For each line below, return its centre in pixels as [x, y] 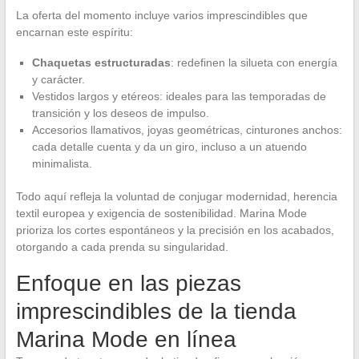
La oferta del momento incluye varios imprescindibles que [161, 15]
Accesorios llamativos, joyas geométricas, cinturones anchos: [187, 129]
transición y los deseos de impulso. [120, 113]
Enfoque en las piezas [128, 283]
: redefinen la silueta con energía [254, 62]
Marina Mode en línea [126, 339]
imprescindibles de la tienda [156, 311]
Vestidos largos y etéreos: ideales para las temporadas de [179, 96]
